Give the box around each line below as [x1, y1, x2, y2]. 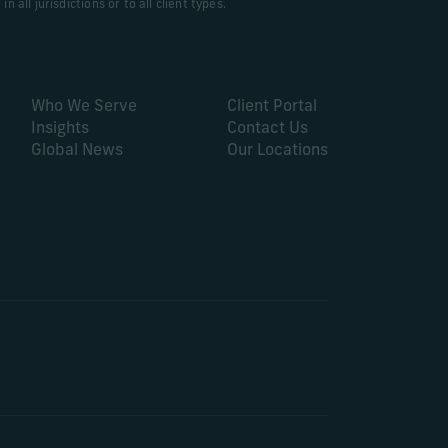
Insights [31, 121, 89, 137]
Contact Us [227, 121, 308, 137]
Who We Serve [31, 99, 137, 115]
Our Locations [227, 143, 328, 159]
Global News [31, 143, 123, 159]
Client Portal [227, 99, 317, 115]
